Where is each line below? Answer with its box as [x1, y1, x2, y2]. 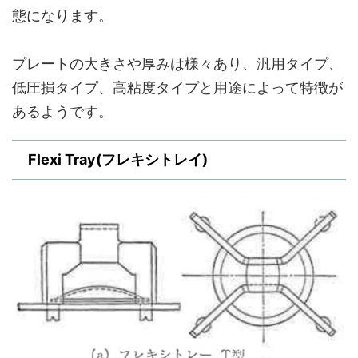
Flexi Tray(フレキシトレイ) [28, 151, 208, 168]
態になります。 [12, 7, 113, 24]
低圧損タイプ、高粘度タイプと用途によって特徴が [12, 79, 343, 96]
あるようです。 [12, 103, 113, 120]
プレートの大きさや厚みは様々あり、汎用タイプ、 [12, 55, 343, 72]
